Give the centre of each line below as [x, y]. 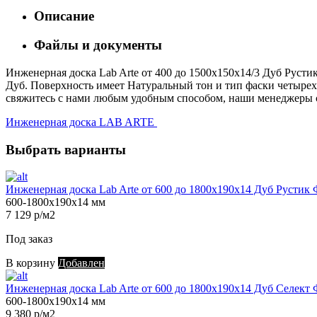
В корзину [30, 263]
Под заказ [29, 239]
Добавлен [81, 263]
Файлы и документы [98, 45]
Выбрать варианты [66, 149]
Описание [64, 16]
